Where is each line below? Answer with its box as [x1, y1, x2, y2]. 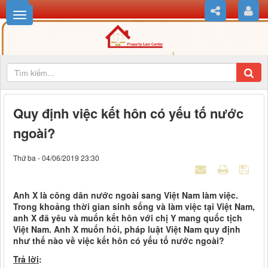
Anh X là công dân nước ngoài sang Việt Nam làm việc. [13, 189, 238, 202]
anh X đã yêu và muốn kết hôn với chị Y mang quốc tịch [13, 212, 242, 224]
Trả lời [13, 253, 39, 266]
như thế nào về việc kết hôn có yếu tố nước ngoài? [13, 234, 224, 247]
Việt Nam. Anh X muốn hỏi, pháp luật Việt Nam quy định [13, 223, 240, 236]
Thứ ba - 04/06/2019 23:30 [13, 153, 99, 163]
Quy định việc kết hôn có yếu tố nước [13, 103, 243, 123]
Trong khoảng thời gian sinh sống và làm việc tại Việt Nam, [13, 200, 255, 213]
